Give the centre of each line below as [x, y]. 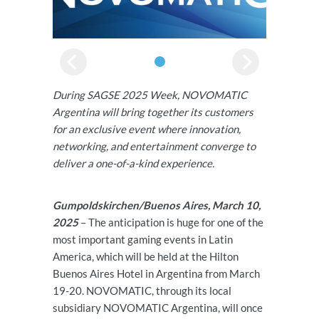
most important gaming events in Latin [143, 239]
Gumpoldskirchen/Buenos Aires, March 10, [157, 205]
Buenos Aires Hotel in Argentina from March [156, 273]
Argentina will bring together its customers [153, 111]
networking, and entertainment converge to [154, 146]
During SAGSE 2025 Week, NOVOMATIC [150, 94]
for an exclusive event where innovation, [147, 129]
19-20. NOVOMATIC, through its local [142, 290]
